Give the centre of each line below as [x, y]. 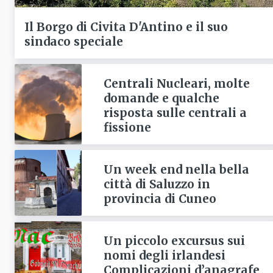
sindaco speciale [74, 42]
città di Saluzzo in [157, 184]
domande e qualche [161, 98]
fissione [127, 128]
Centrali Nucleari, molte [176, 84]
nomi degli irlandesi [164, 256]
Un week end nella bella [176, 170]
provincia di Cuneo [160, 199]
